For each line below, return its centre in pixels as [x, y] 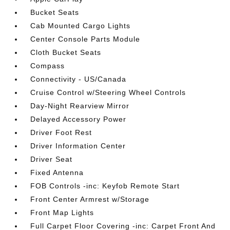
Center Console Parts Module [85, 39]
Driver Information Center [78, 146]
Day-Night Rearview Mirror [80, 106]
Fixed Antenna [57, 172]
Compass [48, 66]
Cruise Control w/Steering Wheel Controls [108, 92]
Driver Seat [52, 159]
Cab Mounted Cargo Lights [81, 26]
